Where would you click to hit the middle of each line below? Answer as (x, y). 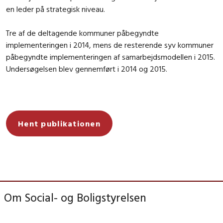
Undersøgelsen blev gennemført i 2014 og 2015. (87, 69)
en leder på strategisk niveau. (56, 9)
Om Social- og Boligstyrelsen (75, 198)
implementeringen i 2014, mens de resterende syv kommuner (110, 45)
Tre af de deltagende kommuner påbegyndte (82, 33)
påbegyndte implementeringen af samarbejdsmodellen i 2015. (111, 57)
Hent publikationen (59, 124)
